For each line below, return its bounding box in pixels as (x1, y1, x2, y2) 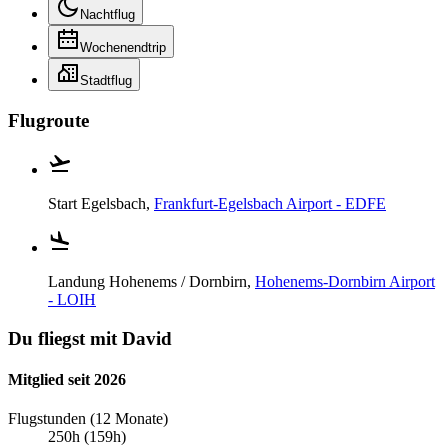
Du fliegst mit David (8, 327, 172, 349)
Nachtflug (80, 7, 135, 23)
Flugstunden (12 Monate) (8, 410, 168, 428)
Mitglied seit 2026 (8, 370, 126, 388)
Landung (48, 272, 109, 290)
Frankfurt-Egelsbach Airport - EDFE (154, 194, 386, 212)
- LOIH (48, 290, 96, 308)
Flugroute (8, 110, 89, 132)
